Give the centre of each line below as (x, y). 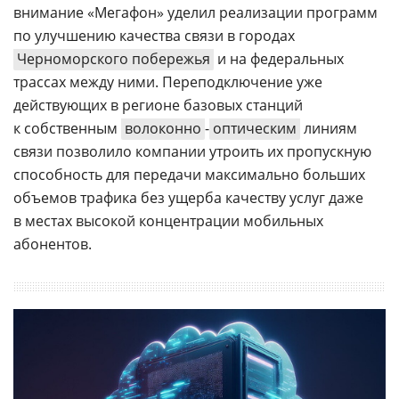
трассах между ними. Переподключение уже (168, 82)
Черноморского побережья (114, 59)
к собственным (67, 128)
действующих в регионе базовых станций (158, 105)
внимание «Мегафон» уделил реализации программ (195, 12)
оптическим (255, 128)
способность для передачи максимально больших (189, 175)
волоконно (163, 128)
